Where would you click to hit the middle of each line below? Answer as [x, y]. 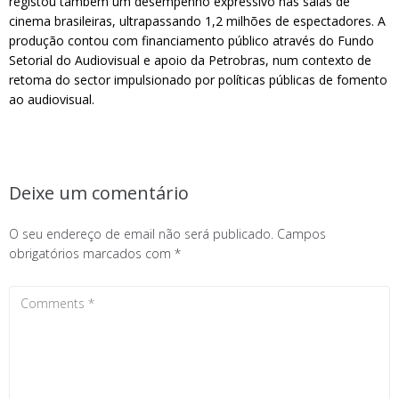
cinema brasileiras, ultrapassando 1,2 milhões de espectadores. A [197, 21]
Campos [301, 234]
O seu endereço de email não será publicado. [141, 234]
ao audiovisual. [52, 99]
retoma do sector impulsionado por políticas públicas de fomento [198, 80]
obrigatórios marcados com [92, 253]
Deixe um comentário [99, 193]
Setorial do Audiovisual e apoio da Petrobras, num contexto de [190, 60]
